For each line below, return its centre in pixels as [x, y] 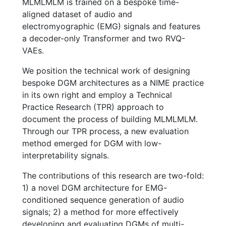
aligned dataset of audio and [77, 14]
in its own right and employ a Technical [97, 95]
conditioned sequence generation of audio [103, 200]
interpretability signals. [66, 155]
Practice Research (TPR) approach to [93, 107]
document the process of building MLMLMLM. [110, 119]
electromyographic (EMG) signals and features [111, 26]
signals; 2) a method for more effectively [100, 212]
